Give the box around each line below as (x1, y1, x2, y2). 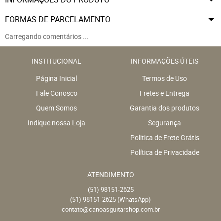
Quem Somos (36, 103, 77, 112)
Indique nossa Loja (28, 118, 85, 127)
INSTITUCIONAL (32, 56, 81, 66)
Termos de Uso (142, 74, 187, 83)
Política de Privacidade (130, 147, 199, 157)
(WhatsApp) (117, 195, 151, 204)
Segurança (148, 118, 181, 127)
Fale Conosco (36, 88, 77, 98)
